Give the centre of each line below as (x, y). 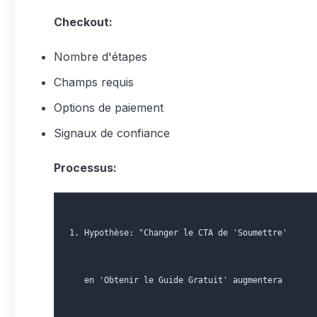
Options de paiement (109, 108)
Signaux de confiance (112, 133)
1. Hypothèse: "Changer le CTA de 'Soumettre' (178, 233)
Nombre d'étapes (100, 57)
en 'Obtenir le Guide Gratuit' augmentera (176, 280)
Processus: (85, 168)
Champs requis (94, 82)
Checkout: (83, 22)
